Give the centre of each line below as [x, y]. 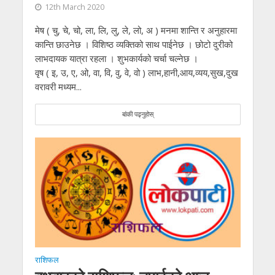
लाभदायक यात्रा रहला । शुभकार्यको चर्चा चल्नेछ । [116, 59]
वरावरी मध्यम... [58, 87]
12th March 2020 [74, 7]
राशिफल [47, 260]
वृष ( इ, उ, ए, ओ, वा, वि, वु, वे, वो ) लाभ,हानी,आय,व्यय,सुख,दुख [136, 73]
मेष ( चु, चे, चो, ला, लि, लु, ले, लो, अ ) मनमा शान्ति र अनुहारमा [136, 30]
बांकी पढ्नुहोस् [137, 114]
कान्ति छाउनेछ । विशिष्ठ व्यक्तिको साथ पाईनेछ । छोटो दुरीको [134, 45]
